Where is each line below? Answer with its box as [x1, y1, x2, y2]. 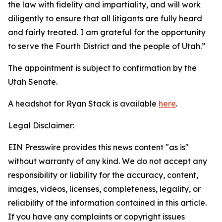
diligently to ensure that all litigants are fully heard [8, 13, 202, 23]
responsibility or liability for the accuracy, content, [8, 170, 198, 180]
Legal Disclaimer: [8, 120, 74, 130]
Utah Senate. [8, 77, 57, 87]
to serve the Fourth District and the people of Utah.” [8, 41, 206, 51]
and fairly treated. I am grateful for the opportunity [8, 27, 206, 37]
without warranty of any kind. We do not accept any [8, 156, 207, 166]
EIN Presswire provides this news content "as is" [8, 142, 189, 152]
